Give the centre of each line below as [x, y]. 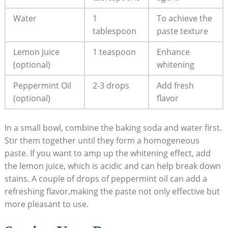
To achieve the [184, 18]
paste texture [182, 31]
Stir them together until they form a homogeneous [102, 140]
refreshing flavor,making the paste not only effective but [112, 191]
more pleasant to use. [46, 204]
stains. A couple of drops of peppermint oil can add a [106, 178]
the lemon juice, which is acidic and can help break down [112, 166]
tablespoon [114, 31]
